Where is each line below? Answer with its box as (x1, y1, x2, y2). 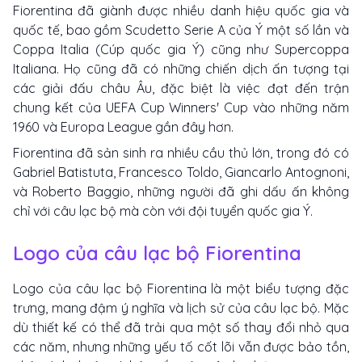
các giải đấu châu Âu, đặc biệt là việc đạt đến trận (13, 79, 349, 96)
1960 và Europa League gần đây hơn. (13, 118, 234, 135)
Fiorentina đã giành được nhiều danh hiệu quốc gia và (13, 2, 349, 19)
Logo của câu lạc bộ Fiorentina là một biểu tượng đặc (13, 280, 349, 297)
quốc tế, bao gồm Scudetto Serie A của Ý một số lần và (13, 21, 349, 38)
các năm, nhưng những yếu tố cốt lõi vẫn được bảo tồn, (13, 338, 349, 355)
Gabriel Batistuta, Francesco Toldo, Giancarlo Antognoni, (13, 163, 349, 180)
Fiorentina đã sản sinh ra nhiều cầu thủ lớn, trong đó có (13, 144, 349, 161)
